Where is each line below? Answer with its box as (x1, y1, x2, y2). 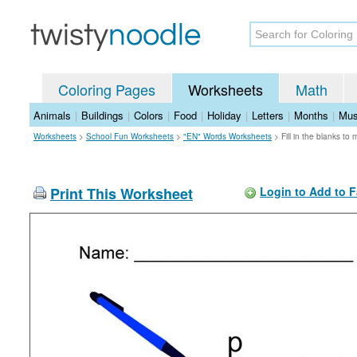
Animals (33, 108, 71, 123)
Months (294, 108, 328, 123)
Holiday (207, 108, 241, 123)
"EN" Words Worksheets (183, 131, 272, 142)
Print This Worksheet (50, 183, 193, 204)
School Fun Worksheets (86, 131, 174, 142)
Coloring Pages (58, 79, 155, 100)
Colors (134, 108, 163, 123)
